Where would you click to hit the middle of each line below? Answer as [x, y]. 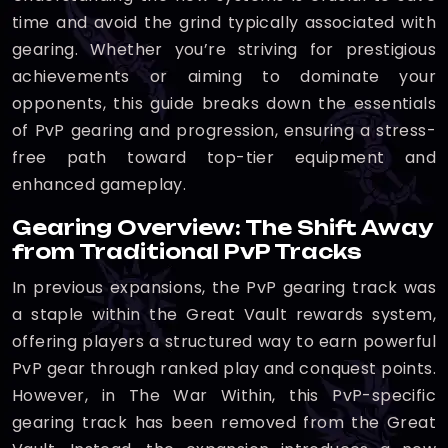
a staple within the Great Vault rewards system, [224, 314]
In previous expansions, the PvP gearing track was [224, 287]
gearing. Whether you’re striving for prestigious [224, 49]
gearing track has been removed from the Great [224, 422]
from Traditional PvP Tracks [187, 251]
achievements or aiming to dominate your [224, 76]
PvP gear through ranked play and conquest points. [224, 368]
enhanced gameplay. [99, 184]
